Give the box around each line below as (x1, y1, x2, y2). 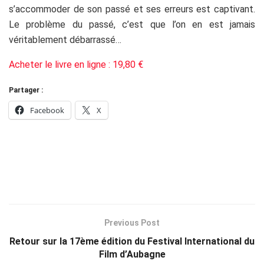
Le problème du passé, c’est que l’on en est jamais (9, 18, 255, 30)
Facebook (30, 104, 64, 115)
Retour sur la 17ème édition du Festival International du (9, 235, 255, 247)
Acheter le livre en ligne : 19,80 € (9, 58, 143, 70)
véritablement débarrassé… (9, 34, 121, 45)
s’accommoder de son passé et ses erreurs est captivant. (9, 3, 255, 15)
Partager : (9, 85, 43, 94)
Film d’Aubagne (98, 248, 166, 260)
